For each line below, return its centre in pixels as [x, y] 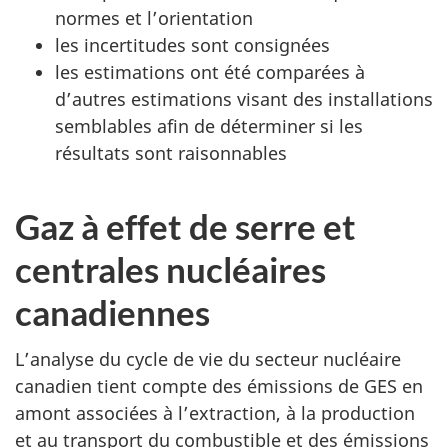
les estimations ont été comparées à [210, 72]
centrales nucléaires [170, 269]
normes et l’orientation [154, 18]
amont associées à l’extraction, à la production [215, 412]
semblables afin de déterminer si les [209, 126]
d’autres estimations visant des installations [244, 99]
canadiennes [112, 312]
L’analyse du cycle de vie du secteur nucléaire [208, 358]
